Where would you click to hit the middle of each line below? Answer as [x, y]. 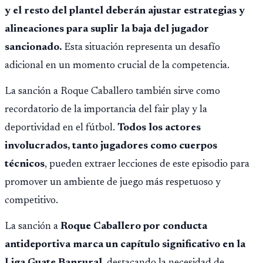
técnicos [25, 165]
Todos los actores [159, 128]
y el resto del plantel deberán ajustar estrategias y [125, 11]
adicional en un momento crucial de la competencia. [117, 65]
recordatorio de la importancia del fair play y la [106, 110]
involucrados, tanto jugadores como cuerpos [111, 146]
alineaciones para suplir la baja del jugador [107, 29]
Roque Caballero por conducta [133, 227]
